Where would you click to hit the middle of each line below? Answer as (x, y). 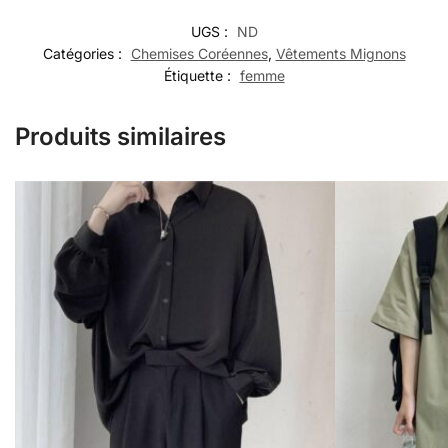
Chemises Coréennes (199, 53)
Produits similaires (120, 136)
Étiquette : (199, 75)
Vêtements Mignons (340, 53)
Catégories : (84, 53)
